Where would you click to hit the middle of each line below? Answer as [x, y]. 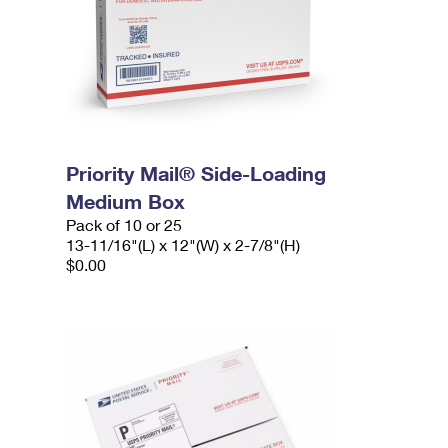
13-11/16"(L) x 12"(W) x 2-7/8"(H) [183, 244]
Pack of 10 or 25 [124, 224]
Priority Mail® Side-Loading [196, 173]
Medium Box [126, 201]
